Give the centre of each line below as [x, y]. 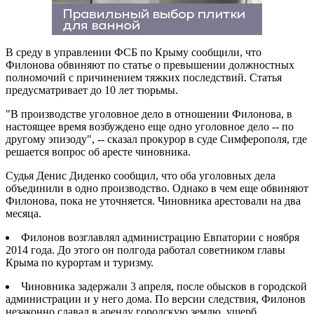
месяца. [23, 213]
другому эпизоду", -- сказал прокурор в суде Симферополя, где [156, 139]
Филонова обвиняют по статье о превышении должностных [150, 64]
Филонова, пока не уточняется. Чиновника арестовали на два [153, 200]
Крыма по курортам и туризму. [80, 262]
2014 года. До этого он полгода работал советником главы [145, 250]
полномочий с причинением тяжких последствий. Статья [144, 77]
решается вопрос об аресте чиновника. [98, 151]
